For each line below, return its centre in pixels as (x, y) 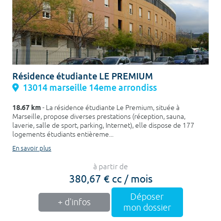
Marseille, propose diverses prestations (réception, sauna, (99, 117)
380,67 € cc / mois (110, 178)
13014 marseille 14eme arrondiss (90, 88)
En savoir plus (32, 148)
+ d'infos (74, 202)
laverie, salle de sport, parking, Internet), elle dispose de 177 (103, 126)
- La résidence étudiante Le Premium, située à (110, 108)
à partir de (110, 167)
